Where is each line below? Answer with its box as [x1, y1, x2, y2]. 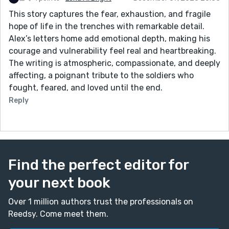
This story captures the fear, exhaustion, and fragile [9, 9, 211, 19]
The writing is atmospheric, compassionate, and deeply [9, 58, 220, 68]
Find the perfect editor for [8, 156, 189, 173]
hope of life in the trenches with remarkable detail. [9, 21, 204, 31]
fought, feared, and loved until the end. [9, 82, 163, 93]
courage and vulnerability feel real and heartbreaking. [9, 45, 216, 56]
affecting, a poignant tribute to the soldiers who [9, 70, 194, 80]
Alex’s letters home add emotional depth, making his [9, 33, 210, 43]
